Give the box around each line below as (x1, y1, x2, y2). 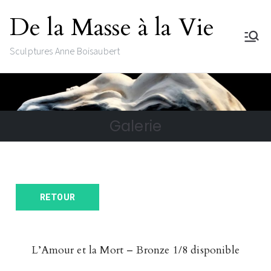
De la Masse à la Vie (10, 11, 215, 44)
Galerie (109, 116, 162, 137)
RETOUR (40, 192, 75, 203)
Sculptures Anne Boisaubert (10, 45, 120, 58)
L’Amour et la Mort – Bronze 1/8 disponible (31, 243, 240, 258)
